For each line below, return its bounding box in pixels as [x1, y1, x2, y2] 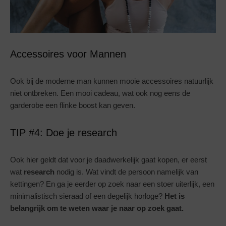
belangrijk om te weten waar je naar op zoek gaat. [10, 204, 184, 213]
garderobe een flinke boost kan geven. [10, 101, 135, 110]
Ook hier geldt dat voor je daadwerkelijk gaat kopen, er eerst [10, 155, 207, 164]
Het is [164, 192, 185, 201]
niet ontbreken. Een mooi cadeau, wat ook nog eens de [10, 89, 190, 98]
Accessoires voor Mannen [10, 48, 126, 60]
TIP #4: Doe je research [10, 127, 117, 139]
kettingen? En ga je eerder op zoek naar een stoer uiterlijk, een [10, 180, 214, 189]
